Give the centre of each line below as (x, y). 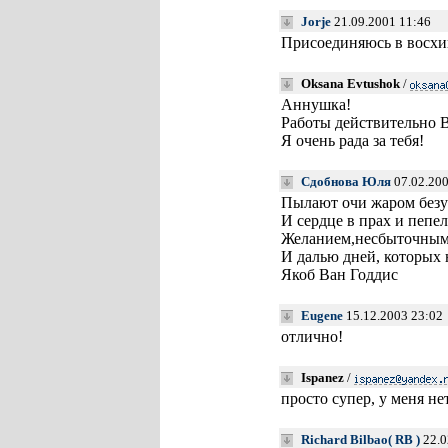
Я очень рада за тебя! (352, 140)
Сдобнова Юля (345, 181)
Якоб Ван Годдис (339, 274)
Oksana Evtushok (350, 83)
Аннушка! (315, 104)
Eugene (321, 315)
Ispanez (322, 377)
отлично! (311, 336)
